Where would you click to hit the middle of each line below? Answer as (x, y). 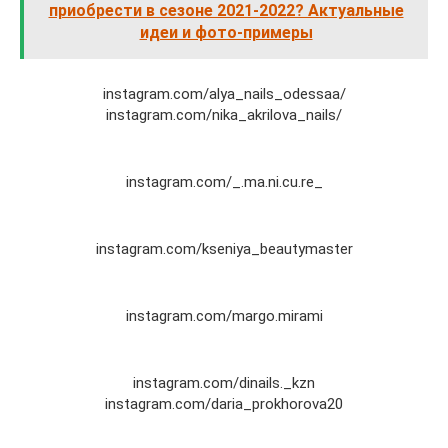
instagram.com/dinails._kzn (224, 383)
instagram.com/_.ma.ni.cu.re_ (224, 182)
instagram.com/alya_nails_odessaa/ (224, 94)
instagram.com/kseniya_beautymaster (224, 249)
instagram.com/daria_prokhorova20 (224, 404)
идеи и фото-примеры (226, 32)
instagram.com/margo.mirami (224, 316)
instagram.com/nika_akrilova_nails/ (224, 115)
